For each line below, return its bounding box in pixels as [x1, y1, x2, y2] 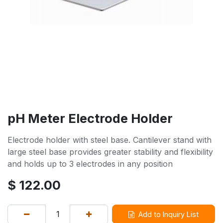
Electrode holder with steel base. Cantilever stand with [7, 134, 212, 145]
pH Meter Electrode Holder [7, 111, 173, 126]
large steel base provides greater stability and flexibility [7, 146, 213, 157]
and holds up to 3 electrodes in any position [7, 158, 173, 169]
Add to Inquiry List [138, 210, 199, 219]
